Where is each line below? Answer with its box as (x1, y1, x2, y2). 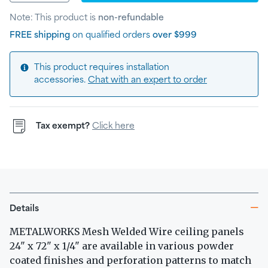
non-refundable (98, 14, 164, 23)
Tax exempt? (36, 121, 90, 130)
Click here (92, 121, 135, 130)
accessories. (34, 76, 88, 85)
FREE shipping (10, 31, 70, 40)
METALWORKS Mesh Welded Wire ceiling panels (10, 226, 244, 238)
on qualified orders (70, 31, 153, 40)
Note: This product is (10, 14, 98, 23)
